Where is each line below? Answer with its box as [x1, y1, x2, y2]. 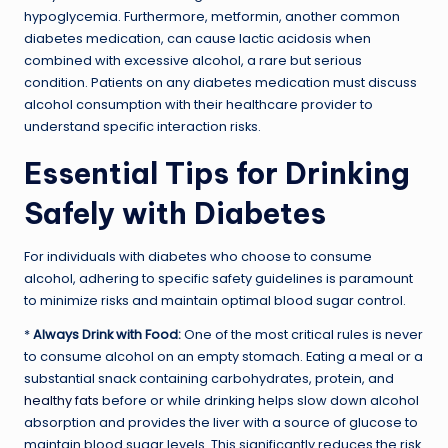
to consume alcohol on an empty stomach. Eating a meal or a [24, 347, 423, 365]
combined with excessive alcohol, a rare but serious [24, 51, 362, 69]
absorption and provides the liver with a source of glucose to [24, 413, 418, 431]
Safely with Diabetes [24, 194, 326, 232]
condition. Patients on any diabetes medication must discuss [24, 73, 417, 91]
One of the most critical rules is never [181, 325, 423, 343]
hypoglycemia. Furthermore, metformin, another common [24, 7, 400, 25]
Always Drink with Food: [33, 325, 181, 343]
